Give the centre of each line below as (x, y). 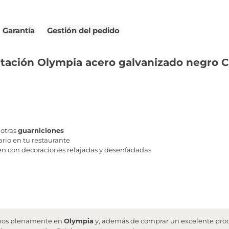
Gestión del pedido (83, 31)
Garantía (19, 31)
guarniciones (41, 131)
